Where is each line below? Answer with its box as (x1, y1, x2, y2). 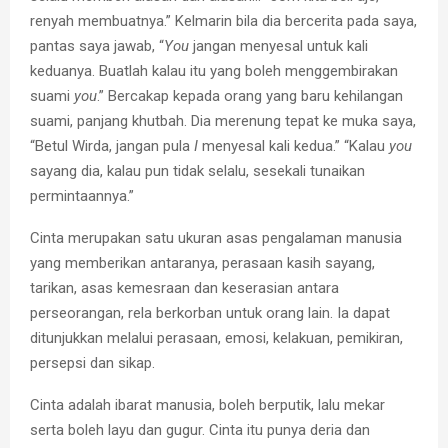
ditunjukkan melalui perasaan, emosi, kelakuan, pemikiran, (30, 328, 403, 347)
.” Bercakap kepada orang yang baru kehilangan (97, 86, 403, 105)
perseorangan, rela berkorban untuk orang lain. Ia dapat (30, 303, 390, 322)
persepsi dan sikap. (30, 353, 155, 372)
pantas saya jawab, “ (30, 36, 164, 55)
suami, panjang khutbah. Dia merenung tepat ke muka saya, (30, 111, 416, 130)
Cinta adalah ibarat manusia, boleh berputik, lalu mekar (30, 395, 385, 414)
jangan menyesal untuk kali (189, 36, 368, 55)
